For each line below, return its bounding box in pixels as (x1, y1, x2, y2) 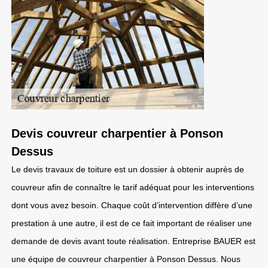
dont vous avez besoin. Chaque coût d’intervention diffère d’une (11, 200, 252, 210)
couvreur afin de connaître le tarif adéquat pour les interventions (11, 182, 254, 192)
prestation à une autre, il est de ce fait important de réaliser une (11, 218, 252, 228)
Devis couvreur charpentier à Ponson (11, 127, 223, 140)
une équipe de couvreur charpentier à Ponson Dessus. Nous (11, 254, 240, 264)
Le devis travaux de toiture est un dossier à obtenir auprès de (11, 165, 244, 174)
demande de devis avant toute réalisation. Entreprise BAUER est (11, 236, 255, 246)
